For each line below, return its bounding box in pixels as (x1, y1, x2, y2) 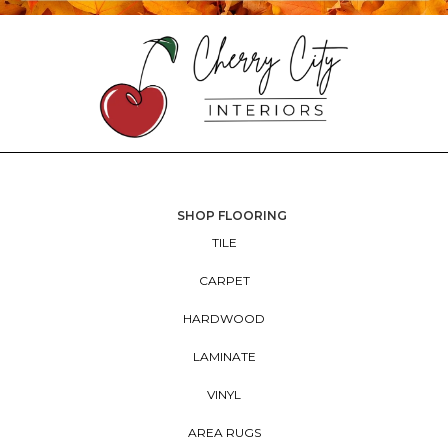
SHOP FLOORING (176, 207, 287, 223)
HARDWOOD (183, 310, 265, 326)
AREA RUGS (187, 424, 261, 440)
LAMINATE (192, 348, 256, 364)
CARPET (198, 272, 250, 288)
